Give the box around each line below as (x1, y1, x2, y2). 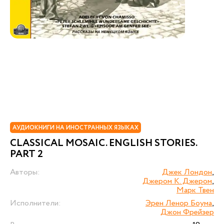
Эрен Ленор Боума (145, 197, 212, 209)
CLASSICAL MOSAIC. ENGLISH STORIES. (10, 136, 197, 150)
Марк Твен (176, 184, 214, 196)
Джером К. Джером (142, 175, 212, 187)
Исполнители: (10, 197, 61, 209)
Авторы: (10, 166, 40, 178)
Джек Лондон (162, 166, 212, 178)
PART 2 (10, 147, 43, 161)
